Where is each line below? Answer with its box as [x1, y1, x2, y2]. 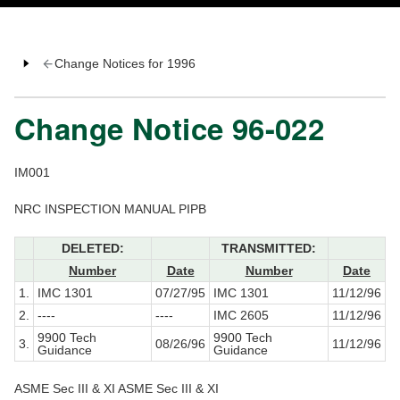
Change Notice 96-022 [14, 107, 325, 150]
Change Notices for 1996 [54, 56, 196, 71]
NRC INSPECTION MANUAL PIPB [14, 202, 206, 217]
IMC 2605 [213, 308, 269, 323]
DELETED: [61, 241, 124, 256]
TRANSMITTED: [221, 241, 316, 256]
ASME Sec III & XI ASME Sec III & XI [14, 381, 219, 396]
